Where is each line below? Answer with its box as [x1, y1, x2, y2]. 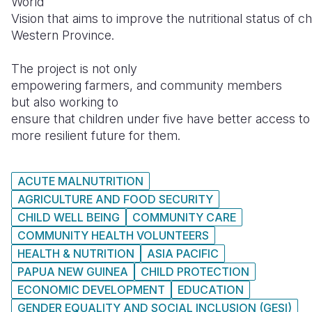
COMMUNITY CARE [132, 210, 236, 224]
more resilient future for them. [11, 127, 180, 143]
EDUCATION [178, 282, 244, 297]
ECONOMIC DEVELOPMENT [17, 282, 165, 297]
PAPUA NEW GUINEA [17, 264, 128, 279]
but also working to [11, 94, 118, 109]
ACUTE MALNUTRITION [17, 173, 143, 188]
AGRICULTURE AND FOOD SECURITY [17, 192, 213, 206]
